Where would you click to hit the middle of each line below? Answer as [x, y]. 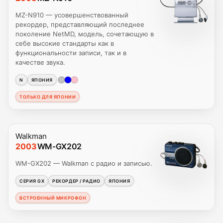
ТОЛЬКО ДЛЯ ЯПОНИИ [48, 97]
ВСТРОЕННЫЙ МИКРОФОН [53, 198]
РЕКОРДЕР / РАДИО [76, 181]
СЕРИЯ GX [32, 181]
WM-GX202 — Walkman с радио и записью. [84, 164]
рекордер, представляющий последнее [80, 25]
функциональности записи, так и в [71, 53]
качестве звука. [40, 62]
